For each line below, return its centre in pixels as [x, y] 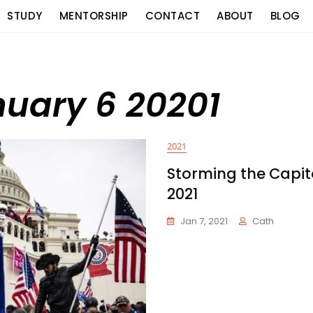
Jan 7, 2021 [204, 221]
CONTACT [172, 16]
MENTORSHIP [94, 16]
